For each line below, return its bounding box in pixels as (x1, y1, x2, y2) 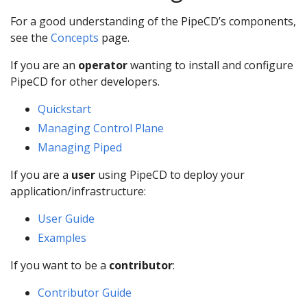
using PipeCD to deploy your (95, 167, 245, 183)
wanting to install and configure (127, 58, 293, 73)
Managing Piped (38, 140, 122, 156)
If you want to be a (10, 258, 109, 273)
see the (10, 30, 51, 46)
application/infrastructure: (10, 184, 146, 199)
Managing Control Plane (38, 121, 164, 136)
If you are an (10, 58, 78, 73)
